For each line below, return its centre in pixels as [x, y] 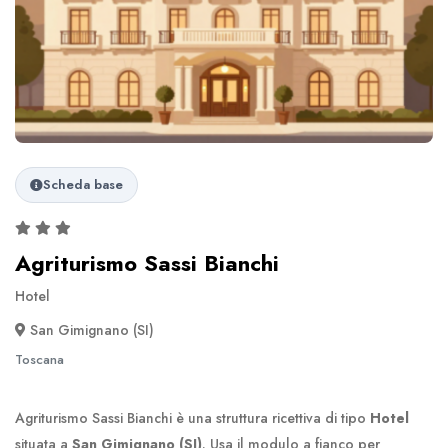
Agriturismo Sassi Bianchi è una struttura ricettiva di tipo [192, 418]
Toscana [39, 360]
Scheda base [83, 185]
